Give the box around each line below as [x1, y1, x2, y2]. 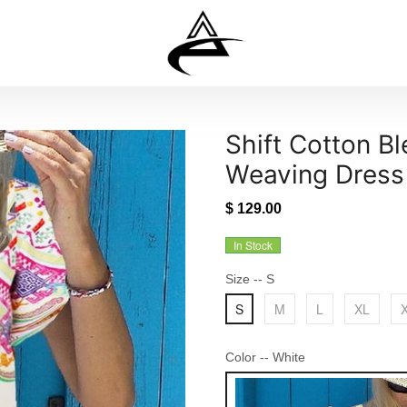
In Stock [233, 237, 273, 253]
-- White [260, 350, 305, 364]
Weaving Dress [225, 159, 404, 190]
